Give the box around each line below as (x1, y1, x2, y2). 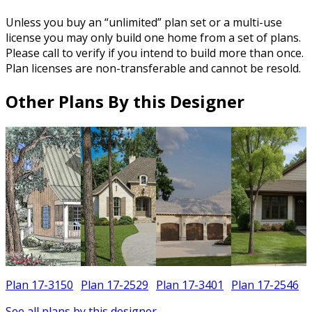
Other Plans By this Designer (6, 90, 244, 114)
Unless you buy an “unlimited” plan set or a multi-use (6, 15, 282, 31)
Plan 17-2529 (81, 277, 148, 293)
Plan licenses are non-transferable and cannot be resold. (6, 61, 301, 77)
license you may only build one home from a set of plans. (6, 30, 301, 46)
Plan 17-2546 (231, 277, 299, 293)
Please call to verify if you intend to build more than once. (6, 45, 304, 61)
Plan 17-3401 (156, 277, 224, 293)
